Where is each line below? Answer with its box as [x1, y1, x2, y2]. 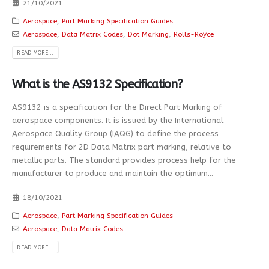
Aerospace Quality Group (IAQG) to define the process [12, 128, 219, 138]
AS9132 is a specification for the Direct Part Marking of [12, 102, 222, 112]
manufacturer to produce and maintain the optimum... [12, 168, 213, 178]
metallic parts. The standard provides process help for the [12, 155, 236, 165]
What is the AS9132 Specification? [12, 77, 183, 91]
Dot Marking [127, 29, 169, 38]
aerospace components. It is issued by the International [12, 115, 223, 125]
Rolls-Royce [173, 29, 214, 38]
